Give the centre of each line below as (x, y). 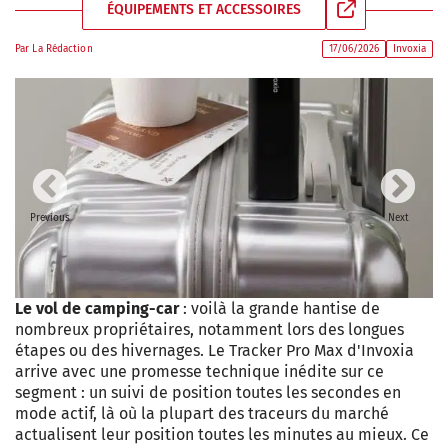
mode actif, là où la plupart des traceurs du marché (202, 413)
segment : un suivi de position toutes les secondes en (208, 392)
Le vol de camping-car (97, 308)
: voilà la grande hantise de (279, 308)
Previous (50, 218)
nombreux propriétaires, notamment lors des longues (209, 329)
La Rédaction (62, 49)
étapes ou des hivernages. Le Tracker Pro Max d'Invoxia (214, 350)
